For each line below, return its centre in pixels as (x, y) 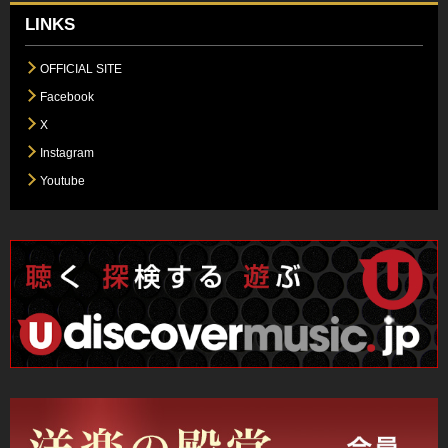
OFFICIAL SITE (81, 68)
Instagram (67, 152)
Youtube (62, 180)
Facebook (67, 96)
